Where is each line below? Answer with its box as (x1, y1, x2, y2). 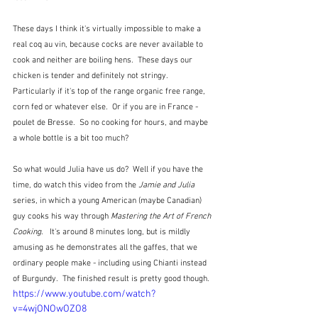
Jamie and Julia (138, 180, 194, 191)
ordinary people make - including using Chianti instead (13, 258, 209, 269)
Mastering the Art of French (111, 212, 213, 222)
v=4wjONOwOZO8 (13, 303, 87, 316)
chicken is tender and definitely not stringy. (13, 71, 172, 82)
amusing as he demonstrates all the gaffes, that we (13, 243, 199, 253)
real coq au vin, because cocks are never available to (13, 40, 205, 50)
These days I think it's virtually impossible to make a (13, 24, 203, 35)
